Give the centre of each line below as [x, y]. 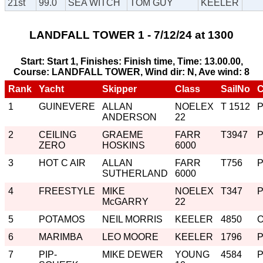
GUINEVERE [67, 106]
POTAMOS [62, 219]
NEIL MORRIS [132, 219]
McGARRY [125, 201]
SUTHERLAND [135, 173]
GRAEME [123, 134]
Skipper [119, 89]
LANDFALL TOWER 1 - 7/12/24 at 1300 [131, 35]
